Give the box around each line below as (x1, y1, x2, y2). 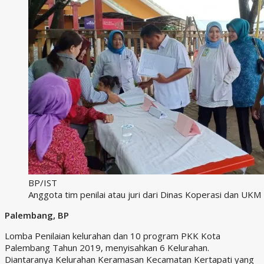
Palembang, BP (5, 209, 69, 221)
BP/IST (28, 176, 57, 189)
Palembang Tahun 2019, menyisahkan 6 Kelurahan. (5, 241, 209, 253)
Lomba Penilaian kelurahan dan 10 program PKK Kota (5, 229, 220, 242)
